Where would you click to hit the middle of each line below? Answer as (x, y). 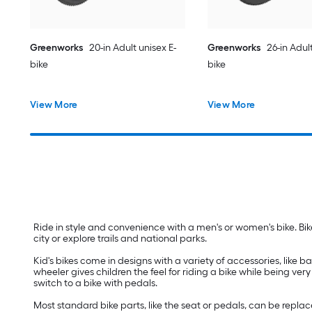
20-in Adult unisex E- (133, 48)
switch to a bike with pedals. (95, 283)
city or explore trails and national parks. (121, 238)
